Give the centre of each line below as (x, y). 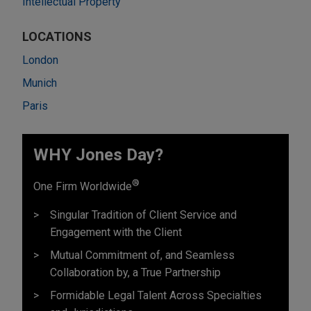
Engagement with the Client (116, 232)
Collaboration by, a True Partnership (135, 272)
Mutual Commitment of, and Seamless (142, 255)
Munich (40, 83)
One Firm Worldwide (83, 186)
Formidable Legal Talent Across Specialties (156, 295)
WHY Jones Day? (98, 154)
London (40, 60)
